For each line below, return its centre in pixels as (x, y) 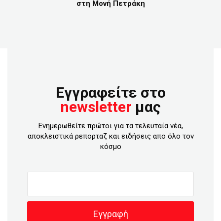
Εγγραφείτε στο (110, 92)
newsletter (96, 107)
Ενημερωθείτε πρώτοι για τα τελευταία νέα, (110, 126)
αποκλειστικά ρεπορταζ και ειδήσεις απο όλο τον (110, 136)
